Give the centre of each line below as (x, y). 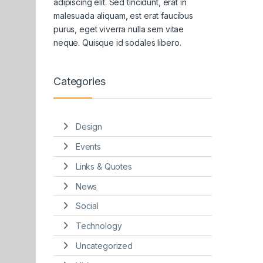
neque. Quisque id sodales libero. (117, 42)
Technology (99, 226)
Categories (80, 81)
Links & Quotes (104, 166)
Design (89, 127)
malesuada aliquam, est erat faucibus (123, 15)
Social (87, 206)
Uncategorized (104, 245)
